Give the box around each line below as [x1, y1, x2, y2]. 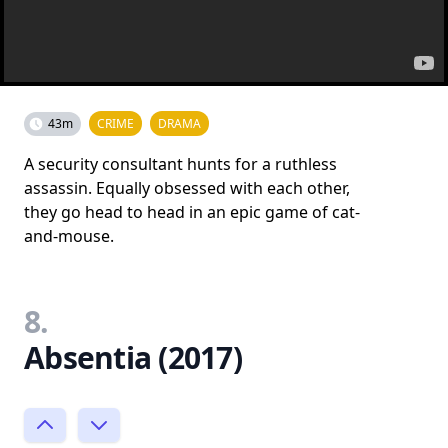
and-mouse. [24, 225, 114, 247]
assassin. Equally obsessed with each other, [24, 177, 350, 199]
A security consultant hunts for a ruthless [24, 153, 337, 175]
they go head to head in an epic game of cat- [24, 201, 360, 223]
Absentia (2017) [24, 337, 242, 378]
